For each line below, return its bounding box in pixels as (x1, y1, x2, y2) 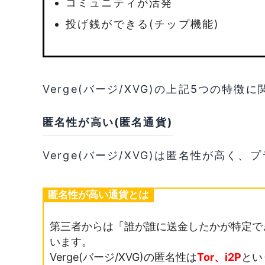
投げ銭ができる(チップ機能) (66, 17, 220, 30)
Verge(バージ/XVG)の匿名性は (50, 250, 197, 263)
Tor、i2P (197, 250, 241, 263)
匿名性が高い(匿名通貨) (43, 115, 173, 128)
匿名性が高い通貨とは (48, 188, 148, 201)
